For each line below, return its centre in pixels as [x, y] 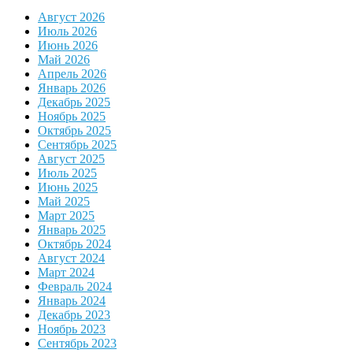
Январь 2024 [72, 301]
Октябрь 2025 [74, 131]
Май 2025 [64, 202]
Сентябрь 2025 [77, 145]
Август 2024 [71, 258]
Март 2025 [66, 216]
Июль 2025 [67, 173]
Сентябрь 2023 [77, 344]
